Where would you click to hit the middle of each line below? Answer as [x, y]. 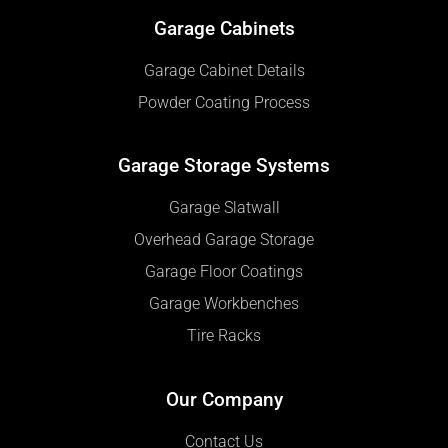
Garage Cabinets [224, 28]
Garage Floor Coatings [224, 272]
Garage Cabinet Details [224, 70]
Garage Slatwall [224, 208]
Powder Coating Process [224, 102]
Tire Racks [224, 336]
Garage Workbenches [224, 304]
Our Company [224, 400]
